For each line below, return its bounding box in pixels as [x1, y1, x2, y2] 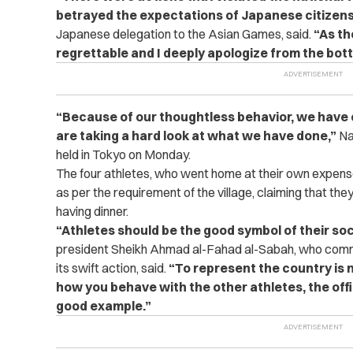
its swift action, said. [55, 260, 169, 277]
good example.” [55, 298, 151, 314]
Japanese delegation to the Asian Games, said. [55, 26, 314, 43]
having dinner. [55, 203, 128, 220]
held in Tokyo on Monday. [55, 147, 191, 163]
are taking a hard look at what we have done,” [55, 128, 336, 144]
